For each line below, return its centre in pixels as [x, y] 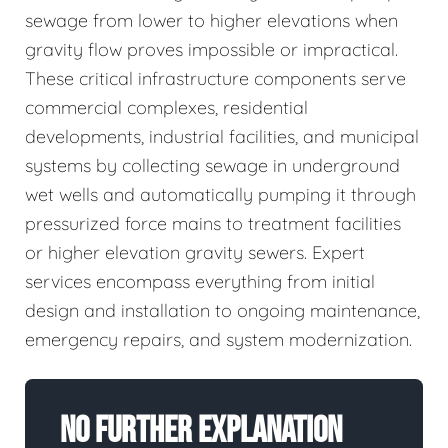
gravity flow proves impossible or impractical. [211, 49]
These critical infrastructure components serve [215, 78]
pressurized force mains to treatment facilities [213, 223]
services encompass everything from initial [200, 281]
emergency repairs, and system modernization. [218, 339]
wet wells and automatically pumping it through [220, 194]
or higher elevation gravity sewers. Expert [195, 252]
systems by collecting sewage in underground [212, 165]
